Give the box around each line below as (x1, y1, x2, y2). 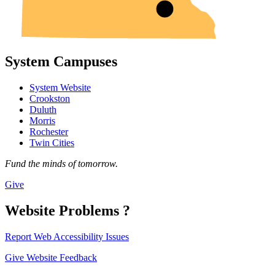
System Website (29, 82, 91, 93)
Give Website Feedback (5, 252, 97, 263)
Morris (29, 115, 55, 126)
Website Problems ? (5, 202, 130, 219)
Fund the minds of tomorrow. (5, 158, 118, 169)
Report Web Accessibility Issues (5, 231, 129, 242)
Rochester (29, 126, 68, 137)
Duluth (29, 104, 56, 115)
